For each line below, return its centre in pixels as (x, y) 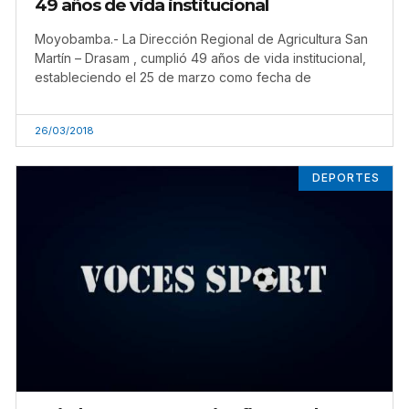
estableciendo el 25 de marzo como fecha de (173, 78)
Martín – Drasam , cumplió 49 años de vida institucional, (200, 58)
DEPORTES (346, 178)
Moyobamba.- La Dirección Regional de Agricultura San (201, 39)
